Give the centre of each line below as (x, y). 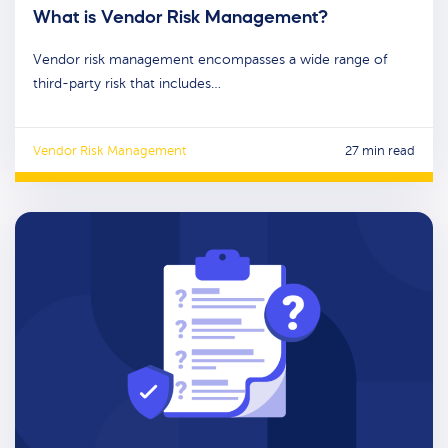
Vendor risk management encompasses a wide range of (209, 60)
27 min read (380, 151)
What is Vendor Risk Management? (180, 17)
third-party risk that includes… (126, 84)
